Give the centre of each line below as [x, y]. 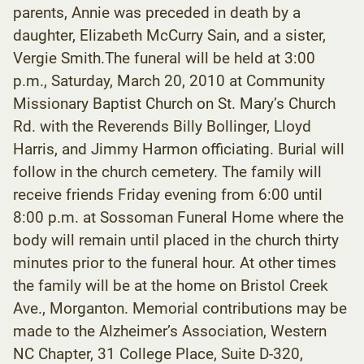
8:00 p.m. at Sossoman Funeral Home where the [178, 217]
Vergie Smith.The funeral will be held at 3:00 [164, 58]
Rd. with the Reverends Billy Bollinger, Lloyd [162, 126]
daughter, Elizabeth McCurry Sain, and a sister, [169, 35]
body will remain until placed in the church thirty [176, 240]
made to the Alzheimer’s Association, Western [170, 331]
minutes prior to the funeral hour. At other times [175, 262]
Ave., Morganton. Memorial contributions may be [180, 308]
